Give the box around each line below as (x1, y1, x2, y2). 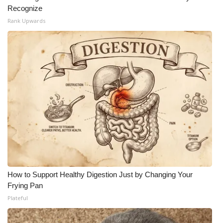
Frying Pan (7, 181, 43, 190)
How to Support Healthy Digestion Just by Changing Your (7, 170, 193, 179)
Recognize (7, 4, 42, 12)
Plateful (7, 194, 28, 202)
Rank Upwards (7, 17, 45, 24)
